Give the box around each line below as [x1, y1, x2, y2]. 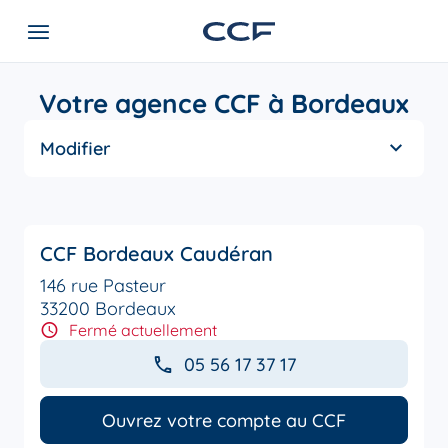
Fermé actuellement [69, 320, 217, 340]
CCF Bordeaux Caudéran [40, 241, 273, 266]
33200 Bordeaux [40, 297, 176, 320]
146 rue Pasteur [40, 274, 166, 297]
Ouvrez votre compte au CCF [102, 408, 346, 432]
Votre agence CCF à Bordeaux [39, 87, 409, 120]
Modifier [40, 137, 111, 160]
